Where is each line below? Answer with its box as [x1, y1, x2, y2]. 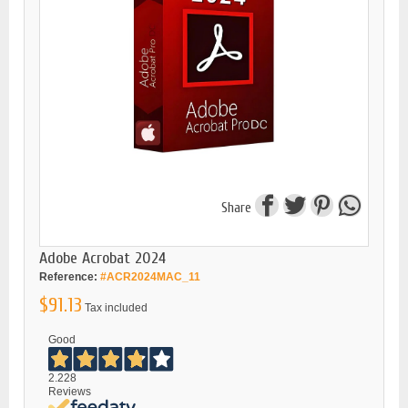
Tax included [85, 301, 148, 314]
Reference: [39, 270, 97, 283]
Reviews [48, 384, 91, 398]
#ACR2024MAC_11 [100, 270, 200, 283]
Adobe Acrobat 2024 [39, 248, 166, 268]
